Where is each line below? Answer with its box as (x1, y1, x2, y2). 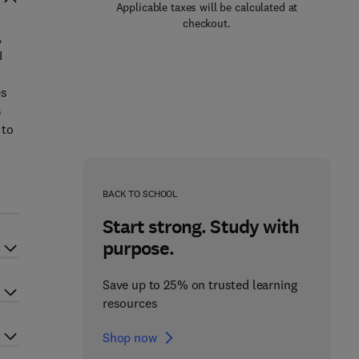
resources (102, 295, 158, 311)
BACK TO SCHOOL (102, 188, 179, 200)
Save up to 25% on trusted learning (102, 276, 297, 292)
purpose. (102, 236, 175, 261)
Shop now (102, 329, 157, 345)
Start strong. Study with (102, 214, 299, 240)
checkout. (183, 16, 231, 30)
